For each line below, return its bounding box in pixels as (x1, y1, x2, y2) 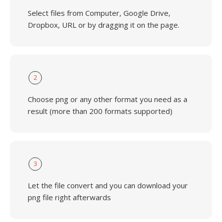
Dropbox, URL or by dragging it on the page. (28, 20, 179, 30)
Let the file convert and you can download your (28, 180, 188, 190)
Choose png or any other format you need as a (28, 94, 187, 104)
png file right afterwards (28, 192, 111, 202)
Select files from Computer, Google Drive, (28, 8, 170, 18)
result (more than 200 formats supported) (28, 106, 172, 116)
